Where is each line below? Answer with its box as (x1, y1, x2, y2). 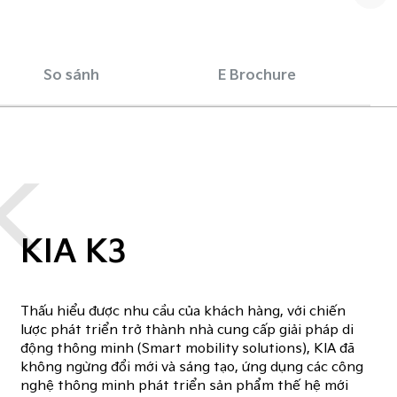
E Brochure (217, 66, 296, 84)
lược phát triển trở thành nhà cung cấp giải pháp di (20, 323, 354, 339)
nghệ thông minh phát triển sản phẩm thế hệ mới (20, 378, 349, 394)
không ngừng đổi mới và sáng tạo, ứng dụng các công (20, 360, 364, 376)
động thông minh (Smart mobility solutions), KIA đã (20, 341, 355, 357)
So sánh (43, 66, 99, 84)
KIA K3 (20, 234, 128, 271)
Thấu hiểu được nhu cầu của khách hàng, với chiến (20, 304, 346, 320)
